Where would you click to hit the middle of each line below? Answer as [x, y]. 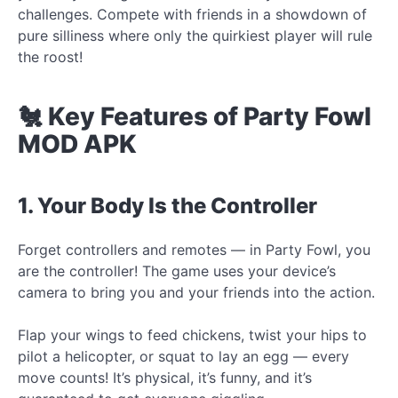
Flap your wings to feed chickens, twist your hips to [192, 334]
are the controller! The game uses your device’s [177, 271]
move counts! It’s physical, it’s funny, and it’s [165, 377]
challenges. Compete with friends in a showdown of [192, 14]
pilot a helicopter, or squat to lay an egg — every [183, 356]
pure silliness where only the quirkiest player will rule [195, 36]
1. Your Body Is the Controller [167, 205]
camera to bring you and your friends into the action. [196, 292]
